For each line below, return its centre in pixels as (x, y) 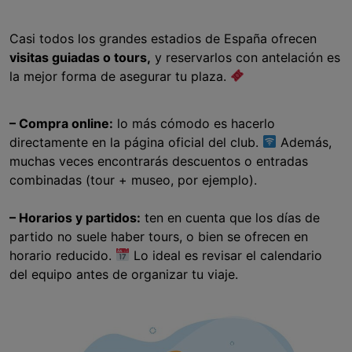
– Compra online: (61, 123)
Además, (304, 142)
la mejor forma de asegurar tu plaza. (120, 76)
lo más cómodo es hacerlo (194, 123)
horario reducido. (62, 255)
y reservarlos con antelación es (246, 57)
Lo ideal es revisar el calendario (226, 255)
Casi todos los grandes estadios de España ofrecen (163, 38)
